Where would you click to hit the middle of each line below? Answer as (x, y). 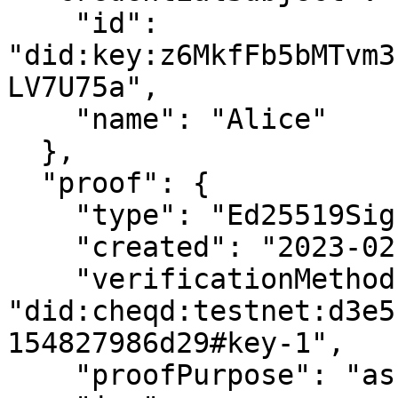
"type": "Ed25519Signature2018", (41, 215)
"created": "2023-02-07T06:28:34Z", (41, 247)
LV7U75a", (83, 87)
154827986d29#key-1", (176, 343)
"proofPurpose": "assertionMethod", (41, 375)
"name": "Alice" (41, 119)
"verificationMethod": (41, 279)
